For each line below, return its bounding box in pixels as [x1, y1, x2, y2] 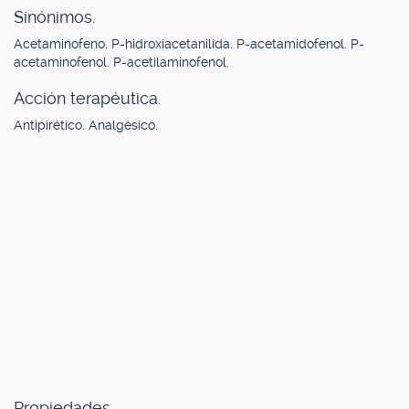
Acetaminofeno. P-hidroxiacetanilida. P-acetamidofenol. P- [14, 37, 364, 51]
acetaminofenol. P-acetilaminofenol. [14, 55, 229, 69]
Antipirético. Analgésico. [14, 118, 158, 132]
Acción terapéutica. [14, 89, 161, 108]
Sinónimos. [14, 7, 95, 26]
